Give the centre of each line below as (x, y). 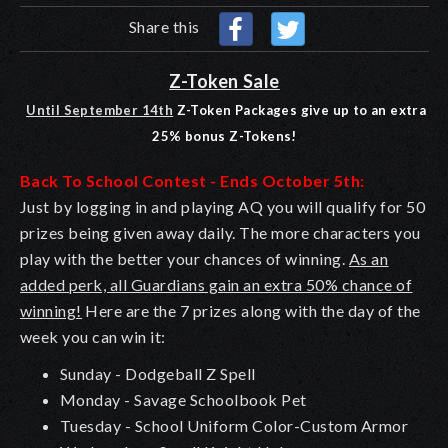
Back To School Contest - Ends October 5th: (192, 180)
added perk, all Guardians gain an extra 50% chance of (216, 284)
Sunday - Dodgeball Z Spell (158, 373)
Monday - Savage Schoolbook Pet (183, 399)
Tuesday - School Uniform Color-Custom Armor (234, 425)
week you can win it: (93, 336)
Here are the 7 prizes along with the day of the (251, 310)
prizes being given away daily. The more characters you (220, 232)
